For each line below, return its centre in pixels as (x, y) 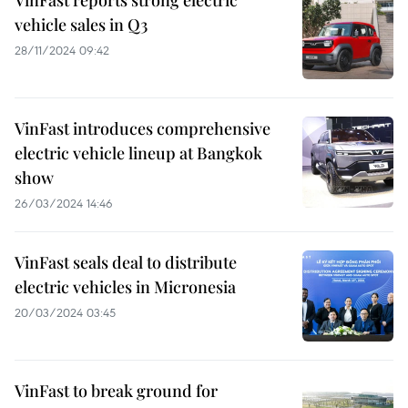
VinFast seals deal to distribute (126, 262)
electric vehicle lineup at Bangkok (138, 153)
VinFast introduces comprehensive (143, 128)
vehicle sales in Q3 (81, 25)
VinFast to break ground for (116, 391)
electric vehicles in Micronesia (125, 287)
